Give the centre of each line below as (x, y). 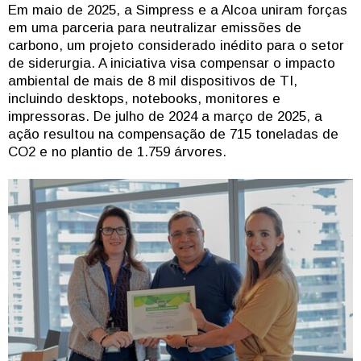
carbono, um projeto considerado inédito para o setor (176, 45)
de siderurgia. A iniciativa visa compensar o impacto (172, 63)
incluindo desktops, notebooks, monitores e (144, 98)
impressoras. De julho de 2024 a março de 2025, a (165, 116)
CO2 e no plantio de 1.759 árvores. (117, 151)
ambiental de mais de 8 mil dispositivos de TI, (153, 81)
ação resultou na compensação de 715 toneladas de (173, 134)
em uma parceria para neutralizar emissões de (155, 27)
